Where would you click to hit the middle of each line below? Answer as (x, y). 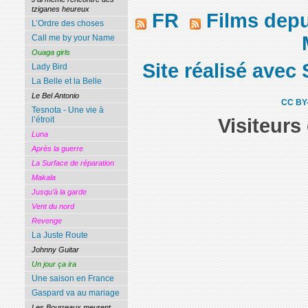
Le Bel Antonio (55, 96)
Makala (43, 178)
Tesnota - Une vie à (67, 110)
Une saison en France (73, 279)
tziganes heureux (60, 9)
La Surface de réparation (73, 163)
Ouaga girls (51, 53)
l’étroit (43, 120)
